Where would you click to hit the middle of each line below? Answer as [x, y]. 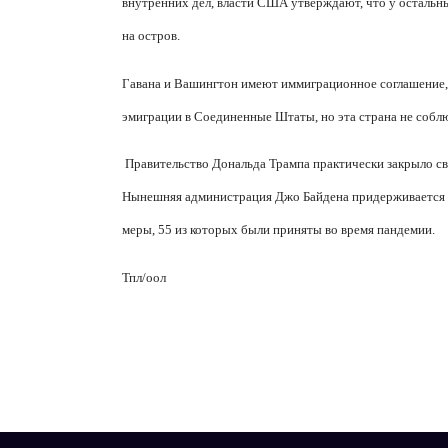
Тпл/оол [144, 277]
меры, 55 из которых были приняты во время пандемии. [278, 230]
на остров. [151, 36]
